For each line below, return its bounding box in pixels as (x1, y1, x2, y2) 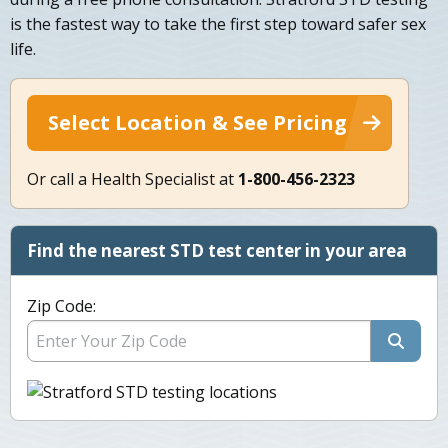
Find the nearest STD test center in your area (27, 239, 407, 263)
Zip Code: (27, 295, 96, 318)
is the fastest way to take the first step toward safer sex (10, 13, 426, 36)
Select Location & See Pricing (48, 109, 347, 137)
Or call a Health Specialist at (27, 168, 238, 191)
